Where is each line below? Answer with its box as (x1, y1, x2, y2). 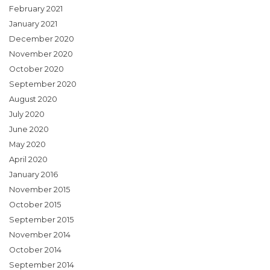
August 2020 (9, 95, 57, 104)
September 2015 (9, 215, 74, 225)
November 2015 (9, 185, 70, 195)
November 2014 (9, 230, 71, 240)
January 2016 (9, 170, 58, 180)
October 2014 (9, 245, 61, 255)
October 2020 (9, 64, 64, 74)
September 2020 (9, 80, 77, 89)
